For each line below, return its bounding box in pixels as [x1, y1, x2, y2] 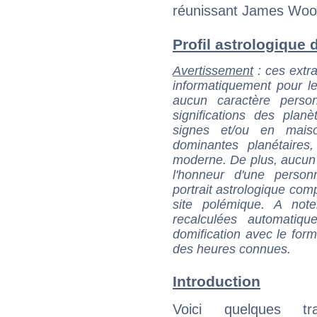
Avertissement [173, 64, 253, 79]
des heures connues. [173, 242, 291, 257]
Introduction [173, 273, 260, 290]
